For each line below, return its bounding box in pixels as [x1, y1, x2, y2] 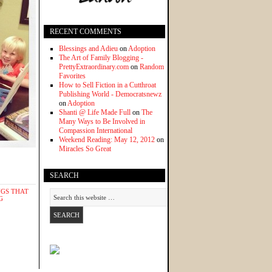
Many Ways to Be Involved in [59, 117, 145, 126]
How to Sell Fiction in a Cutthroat [59, 81, 156, 90]
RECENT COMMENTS [50, 27, 121, 36]
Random [140, 63, 164, 72]
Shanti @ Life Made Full [59, 108, 131, 117]
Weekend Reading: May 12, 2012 [59, 135, 155, 144]
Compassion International [59, 126, 132, 135]
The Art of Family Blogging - [59, 53, 143, 63]
